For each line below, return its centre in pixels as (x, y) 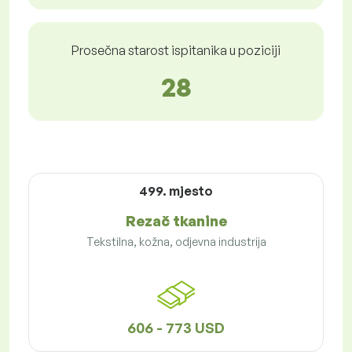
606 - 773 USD (176, 328)
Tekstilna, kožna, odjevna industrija (176, 242)
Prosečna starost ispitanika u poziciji (176, 51)
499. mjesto (176, 191)
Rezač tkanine (176, 221)
